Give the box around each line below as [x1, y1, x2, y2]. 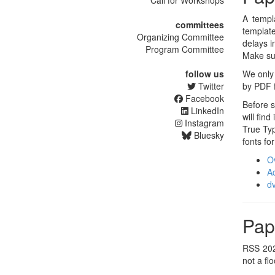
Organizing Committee [136, 31, 224, 44]
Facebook [182, 92, 224, 105]
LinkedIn [188, 104, 224, 117]
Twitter [195, 80, 224, 93]
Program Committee [145, 43, 224, 56]
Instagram [182, 117, 224, 130]
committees [175, 18, 224, 31]
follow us [185, 68, 224, 80]
